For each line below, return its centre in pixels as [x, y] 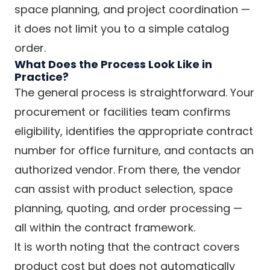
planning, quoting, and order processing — [128, 208]
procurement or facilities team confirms [123, 112]
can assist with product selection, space [124, 189]
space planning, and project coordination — [132, 9]
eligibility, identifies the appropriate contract [134, 131]
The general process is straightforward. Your [134, 93]
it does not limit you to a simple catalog [122, 29]
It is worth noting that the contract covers [127, 247]
